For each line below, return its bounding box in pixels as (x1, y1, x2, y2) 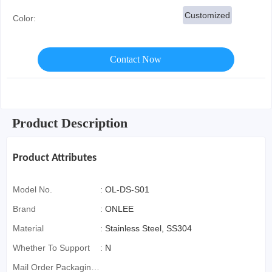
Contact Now (110, 54, 162, 64)
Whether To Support (13, 243, 90, 253)
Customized (185, 10, 230, 20)
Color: (13, 13, 36, 23)
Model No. (13, 185, 52, 194)
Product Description (12, 115, 127, 131)
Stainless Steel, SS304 (104, 223, 192, 233)
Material (13, 223, 44, 233)
